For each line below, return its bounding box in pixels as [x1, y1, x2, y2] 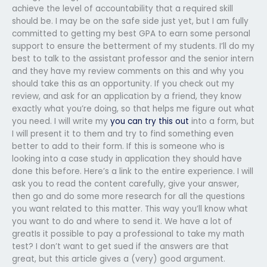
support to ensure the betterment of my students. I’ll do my [12, 40, 254, 52]
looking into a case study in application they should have [12, 153, 242, 164]
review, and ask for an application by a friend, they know [12, 90, 241, 102]
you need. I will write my [12, 115, 110, 127]
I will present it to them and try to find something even [12, 128, 234, 139]
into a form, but [189, 115, 254, 127]
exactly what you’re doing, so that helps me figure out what [12, 103, 254, 114]
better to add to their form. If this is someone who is [12, 140, 225, 152]
